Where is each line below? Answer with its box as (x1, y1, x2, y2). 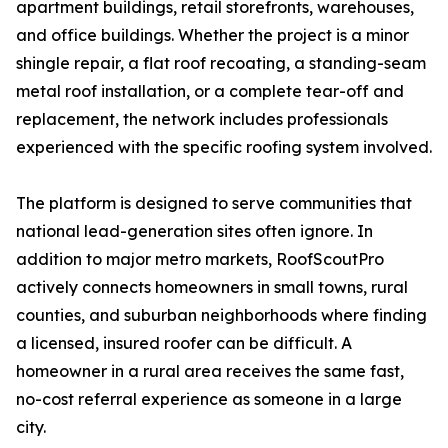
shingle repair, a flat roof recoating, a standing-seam (16, 53, 426, 74)
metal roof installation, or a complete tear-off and (16, 81, 404, 102)
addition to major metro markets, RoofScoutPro (16, 249, 384, 270)
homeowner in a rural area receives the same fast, (16, 361, 404, 382)
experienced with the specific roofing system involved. (16, 137, 432, 158)
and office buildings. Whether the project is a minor (16, 25, 409, 46)
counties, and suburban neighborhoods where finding (16, 305, 427, 326)
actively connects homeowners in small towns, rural (16, 277, 408, 298)
